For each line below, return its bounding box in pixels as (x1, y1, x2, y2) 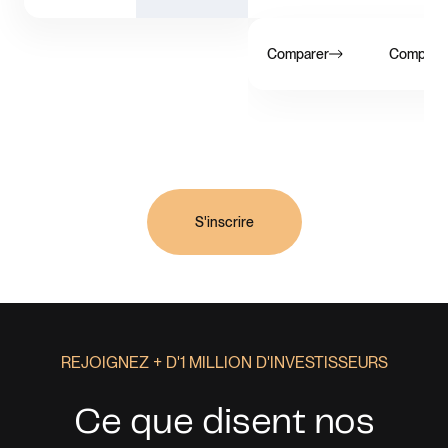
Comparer (267, 46, 330, 63)
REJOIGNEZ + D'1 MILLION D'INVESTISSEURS (60, 353, 388, 373)
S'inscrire (194, 214, 254, 231)
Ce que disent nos (73, 406, 375, 441)
